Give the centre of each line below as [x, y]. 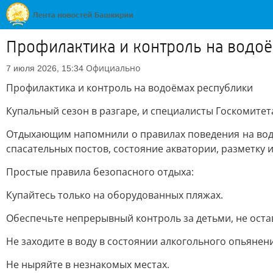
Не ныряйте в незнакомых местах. [88, 264]
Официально [113, 68]
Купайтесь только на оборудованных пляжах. [115, 195]
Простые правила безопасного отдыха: [100, 172]
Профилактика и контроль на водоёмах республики [129, 88]
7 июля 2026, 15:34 [45, 68]
